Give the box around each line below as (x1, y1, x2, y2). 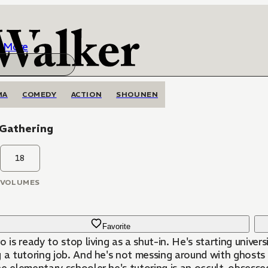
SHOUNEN (116, 90, 159, 99)
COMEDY (22, 90, 57, 99)
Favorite (102, 222, 131, 231)
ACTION (71, 90, 102, 99)
